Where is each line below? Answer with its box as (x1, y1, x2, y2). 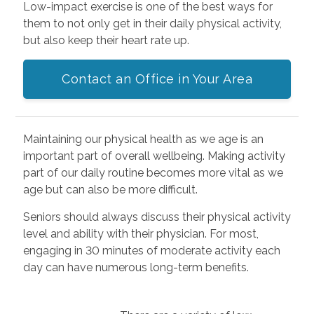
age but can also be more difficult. (22, 182, 198, 196)
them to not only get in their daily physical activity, (22, 16, 282, 30)
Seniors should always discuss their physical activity (22, 210, 291, 224)
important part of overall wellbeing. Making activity (22, 149, 285, 163)
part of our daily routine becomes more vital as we (22, 165, 283, 179)
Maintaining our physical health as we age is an (22, 132, 264, 146)
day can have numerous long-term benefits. (22, 260, 249, 274)
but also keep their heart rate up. (22, 33, 189, 47)
